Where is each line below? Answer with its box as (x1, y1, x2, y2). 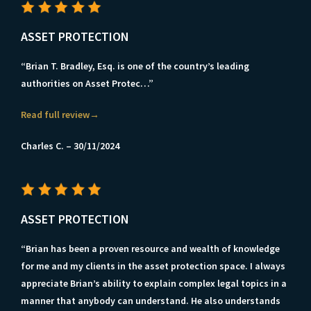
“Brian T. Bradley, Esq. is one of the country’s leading (21, 60, 249, 73)
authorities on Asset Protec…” (21, 77, 153, 90)
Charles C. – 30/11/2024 (21, 140, 119, 153)
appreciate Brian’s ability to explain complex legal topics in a (21, 276, 287, 289)
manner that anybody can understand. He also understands (21, 294, 280, 307)
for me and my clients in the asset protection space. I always (21, 259, 285, 272)
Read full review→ (21, 108, 99, 121)
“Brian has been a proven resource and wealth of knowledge (21, 242, 280, 255)
